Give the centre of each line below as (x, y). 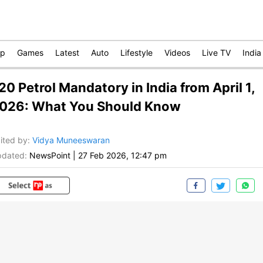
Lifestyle (136, 53)
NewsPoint (50, 156)
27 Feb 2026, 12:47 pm (122, 156)
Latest (67, 53)
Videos (177, 53)
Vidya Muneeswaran (71, 140)
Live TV (216, 53)
